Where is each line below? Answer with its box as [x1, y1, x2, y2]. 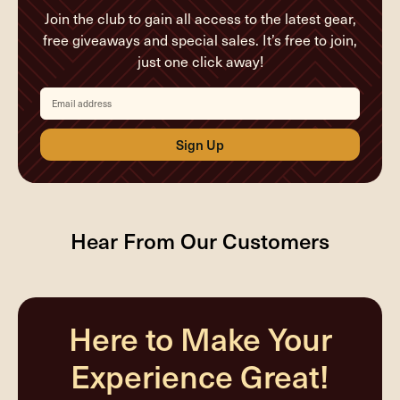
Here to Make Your [68, 315, 332, 360]
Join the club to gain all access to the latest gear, [44, 8, 356, 28]
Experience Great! [71, 353, 329, 397]
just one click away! [137, 51, 263, 71]
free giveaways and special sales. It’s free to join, [43, 29, 357, 49]
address [40, 101, 76, 115]
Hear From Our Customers [71, 224, 329, 255]
